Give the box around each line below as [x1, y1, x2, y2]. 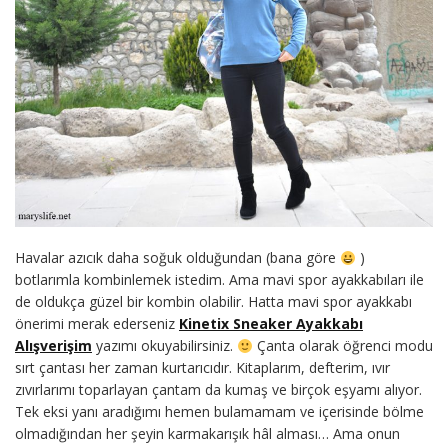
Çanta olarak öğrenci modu [252, 336, 433, 356]
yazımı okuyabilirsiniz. [92, 336, 237, 356]
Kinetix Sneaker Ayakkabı [179, 314, 363, 334]
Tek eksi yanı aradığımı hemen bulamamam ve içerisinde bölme [15, 402, 424, 422]
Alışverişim [15, 336, 92, 356]
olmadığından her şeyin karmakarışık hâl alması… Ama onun [15, 424, 400, 444]
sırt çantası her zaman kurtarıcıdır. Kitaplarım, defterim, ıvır [15, 358, 390, 378]
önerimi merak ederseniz [15, 314, 179, 334]
